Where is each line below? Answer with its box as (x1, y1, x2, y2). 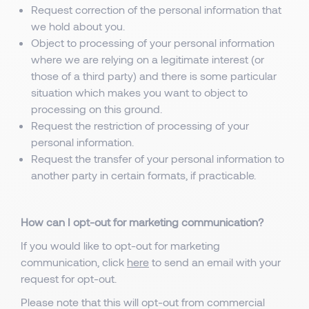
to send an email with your (149, 255, 281, 268)
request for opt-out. (21, 272, 117, 285)
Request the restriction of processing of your (31, 119, 249, 132)
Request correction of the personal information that (31, 3, 281, 16)
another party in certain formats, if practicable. (31, 168, 256, 181)
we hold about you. (31, 19, 125, 32)
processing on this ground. (31, 102, 162, 115)
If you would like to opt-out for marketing (21, 239, 220, 252)
